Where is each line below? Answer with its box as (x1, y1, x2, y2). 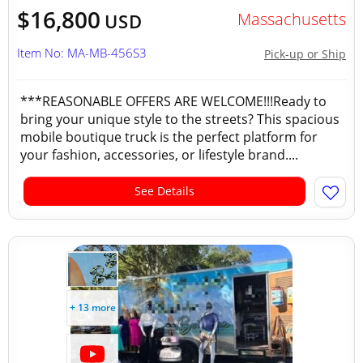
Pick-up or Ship (264, 46, 346, 62)
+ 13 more (69, 301, 116, 314)
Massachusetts (237, 8, 346, 30)
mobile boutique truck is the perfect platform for (20, 128, 318, 146)
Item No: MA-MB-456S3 (17, 45, 147, 61)
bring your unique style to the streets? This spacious (20, 110, 340, 128)
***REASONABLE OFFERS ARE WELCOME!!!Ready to (20, 92, 327, 110)
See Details (135, 183, 194, 199)
